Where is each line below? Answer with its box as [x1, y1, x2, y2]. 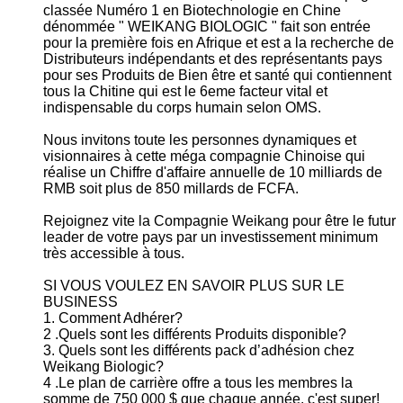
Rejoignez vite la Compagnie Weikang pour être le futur [43, 212, 396, 228]
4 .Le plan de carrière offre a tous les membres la [43, 374, 353, 390]
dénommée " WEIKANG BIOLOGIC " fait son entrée [43, 18, 371, 34]
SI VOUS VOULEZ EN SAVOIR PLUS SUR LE [43, 277, 345, 293]
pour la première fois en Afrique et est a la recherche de [43, 34, 394, 50]
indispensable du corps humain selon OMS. [43, 99, 321, 115]
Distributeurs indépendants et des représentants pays [43, 50, 382, 67]
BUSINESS [43, 293, 118, 309]
